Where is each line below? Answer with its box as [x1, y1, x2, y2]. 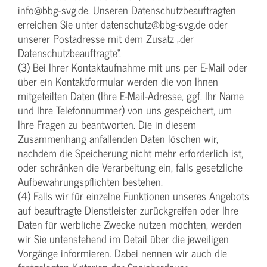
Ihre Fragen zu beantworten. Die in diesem [18, 116, 196, 133]
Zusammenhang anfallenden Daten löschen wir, [18, 130, 218, 148]
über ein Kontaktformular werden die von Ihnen [18, 73, 218, 91]
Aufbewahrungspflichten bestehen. [18, 173, 163, 191]
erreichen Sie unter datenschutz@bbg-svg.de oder [18, 15, 228, 33]
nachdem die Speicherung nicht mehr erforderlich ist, [18, 144, 243, 162]
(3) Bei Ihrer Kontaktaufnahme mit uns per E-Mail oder [18, 58, 247, 76]
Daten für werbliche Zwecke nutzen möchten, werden [18, 216, 242, 234]
